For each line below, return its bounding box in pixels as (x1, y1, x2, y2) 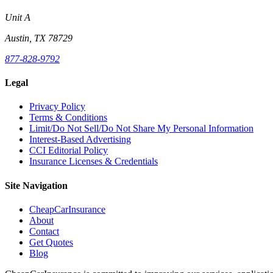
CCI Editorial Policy (29, 145, 108, 156)
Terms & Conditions (29, 112, 107, 123)
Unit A (5, 12, 30, 23)
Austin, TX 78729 (5, 32, 73, 43)
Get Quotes (29, 236, 73, 247)
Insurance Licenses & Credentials (29, 156, 158, 167)
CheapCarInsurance (29, 204, 105, 214)
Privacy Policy (29, 101, 85, 112)
